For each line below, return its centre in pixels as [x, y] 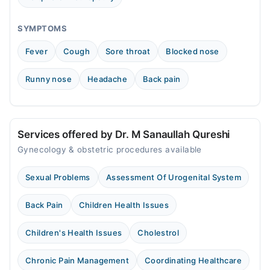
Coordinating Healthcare [193, 261]
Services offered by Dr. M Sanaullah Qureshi [124, 135]
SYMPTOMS [42, 29]
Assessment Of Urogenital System [173, 177]
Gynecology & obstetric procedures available [110, 150]
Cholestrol [159, 233]
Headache [107, 79]
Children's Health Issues [74, 233]
